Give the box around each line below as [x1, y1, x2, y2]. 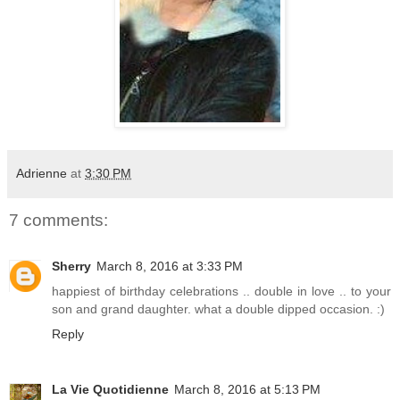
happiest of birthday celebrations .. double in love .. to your [52, 284, 391, 299]
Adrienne [16, 165, 67, 180]
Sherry [52, 259, 91, 274]
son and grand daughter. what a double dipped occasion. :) [52, 302, 385, 317]
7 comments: [9, 211, 108, 230]
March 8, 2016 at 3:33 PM [96, 259, 243, 274]
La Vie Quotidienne [52, 382, 169, 397]
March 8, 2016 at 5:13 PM [174, 382, 321, 397]
